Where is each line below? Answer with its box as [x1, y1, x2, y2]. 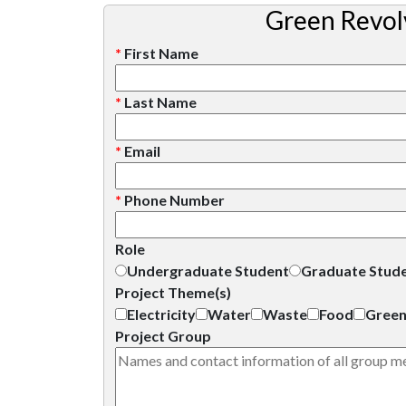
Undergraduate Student [127, 262, 289, 279]
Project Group [115, 327, 211, 344]
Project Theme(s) [115, 284, 231, 301]
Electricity [127, 305, 196, 323]
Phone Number [124, 191, 225, 208]
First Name [124, 44, 198, 62]
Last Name [124, 93, 197, 111]
